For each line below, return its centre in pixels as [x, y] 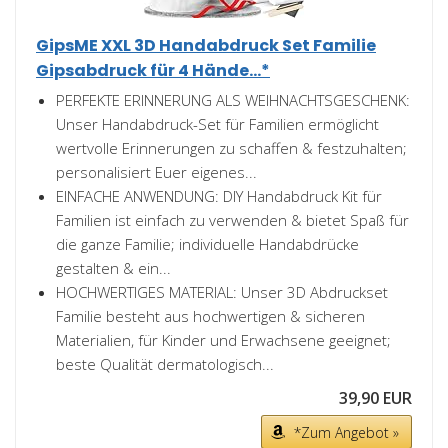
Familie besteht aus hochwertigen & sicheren [210, 316]
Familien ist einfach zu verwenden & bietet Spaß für [232, 220]
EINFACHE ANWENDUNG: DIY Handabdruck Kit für [219, 196]
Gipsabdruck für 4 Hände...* [153, 71]
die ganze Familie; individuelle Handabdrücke [207, 244]
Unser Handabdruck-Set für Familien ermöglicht [217, 124]
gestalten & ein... [113, 268]
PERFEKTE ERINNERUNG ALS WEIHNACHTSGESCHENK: [233, 100]
